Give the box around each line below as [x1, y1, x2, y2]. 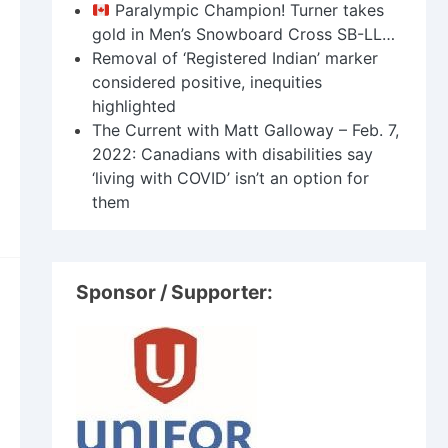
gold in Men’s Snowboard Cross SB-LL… [92, 24, 395, 45]
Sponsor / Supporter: [76, 280, 273, 305]
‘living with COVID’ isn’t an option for [92, 168, 369, 189]
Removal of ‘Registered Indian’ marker [92, 48, 378, 69]
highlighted [92, 96, 176, 117]
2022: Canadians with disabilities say [92, 144, 373, 165]
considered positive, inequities [92, 72, 322, 93]
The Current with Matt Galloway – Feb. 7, [92, 120, 399, 141]
